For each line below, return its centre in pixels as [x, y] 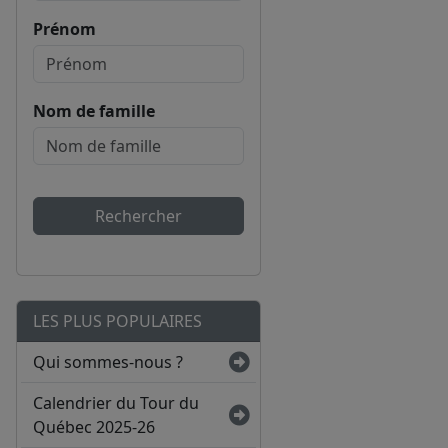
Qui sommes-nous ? [108, 362]
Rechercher [138, 216]
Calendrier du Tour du [116, 403]
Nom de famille [94, 111]
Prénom [64, 29]
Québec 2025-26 [94, 427]
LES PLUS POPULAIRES [117, 321]
